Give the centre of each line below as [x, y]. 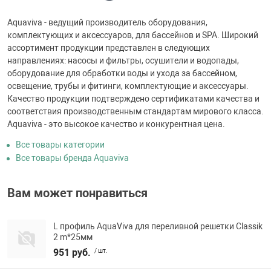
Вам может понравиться [77, 193]
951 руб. [72, 252]
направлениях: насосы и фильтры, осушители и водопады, [123, 61]
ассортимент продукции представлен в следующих [109, 48]
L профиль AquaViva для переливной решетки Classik [158, 226]
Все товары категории [60, 145]
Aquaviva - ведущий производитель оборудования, [107, 23]
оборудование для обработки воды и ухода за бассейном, [122, 73]
